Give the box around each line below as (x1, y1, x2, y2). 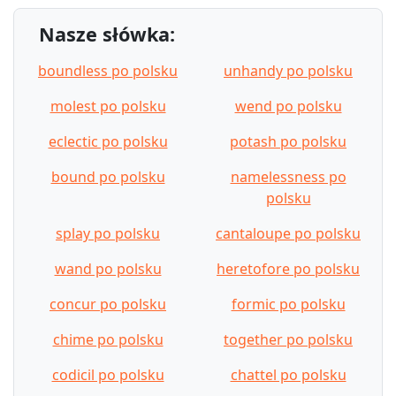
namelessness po (230, 166, 346, 187)
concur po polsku (49, 293, 166, 314)
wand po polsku (54, 258, 162, 278)
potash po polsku (230, 131, 346, 151)
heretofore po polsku (217, 258, 360, 278)
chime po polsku (52, 329, 164, 349)
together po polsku (224, 329, 353, 349)
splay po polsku (56, 223, 160, 243)
